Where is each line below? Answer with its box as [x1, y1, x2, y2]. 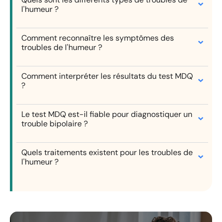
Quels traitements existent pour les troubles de [21, 147, 193, 158]
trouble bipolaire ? [21, 118, 88, 129]
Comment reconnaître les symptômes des [21, 32, 174, 43]
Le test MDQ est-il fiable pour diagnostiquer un [21, 109, 193, 119]
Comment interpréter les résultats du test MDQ [21, 70, 193, 81]
